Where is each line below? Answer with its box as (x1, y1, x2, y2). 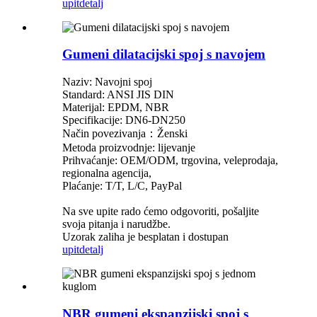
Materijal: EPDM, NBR (62, 101, 169, 114)
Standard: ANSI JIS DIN (62, 88, 174, 101)
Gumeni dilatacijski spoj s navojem (62, 47, 265, 62)
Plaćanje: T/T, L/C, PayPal (62, 180, 182, 192)
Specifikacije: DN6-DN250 (62, 114, 185, 127)
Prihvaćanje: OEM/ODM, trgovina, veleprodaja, (62, 154, 278, 167)
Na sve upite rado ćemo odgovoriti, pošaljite (62, 205, 259, 218)
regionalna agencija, (62, 167, 151, 180)
